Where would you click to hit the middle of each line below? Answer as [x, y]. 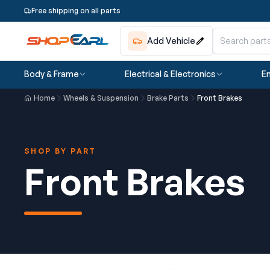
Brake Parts [168, 98]
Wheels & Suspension [101, 98]
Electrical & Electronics [170, 74]
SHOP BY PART [60, 151]
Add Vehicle [171, 41]
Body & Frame [52, 74]
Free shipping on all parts [76, 11]
